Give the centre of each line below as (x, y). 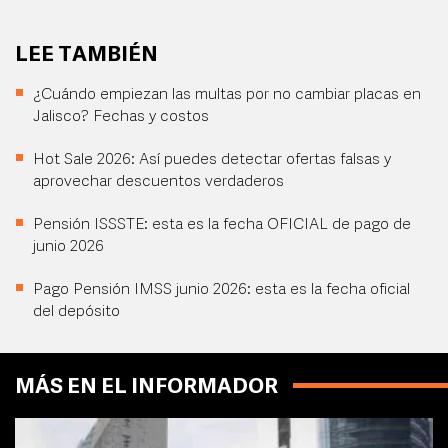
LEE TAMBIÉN (86, 55)
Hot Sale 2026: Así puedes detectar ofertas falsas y (212, 159)
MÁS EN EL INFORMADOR (146, 387)
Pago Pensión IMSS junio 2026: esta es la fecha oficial (221, 289)
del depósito (76, 311)
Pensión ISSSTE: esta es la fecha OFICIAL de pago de (222, 224)
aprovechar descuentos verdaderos (158, 181)
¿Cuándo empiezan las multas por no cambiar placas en (227, 94)
